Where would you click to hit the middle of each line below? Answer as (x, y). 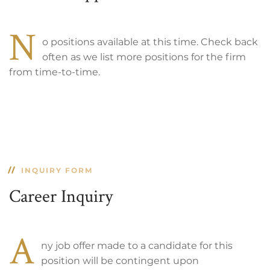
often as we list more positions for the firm (144, 57)
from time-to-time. (55, 72)
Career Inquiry (61, 195)
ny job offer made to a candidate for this (137, 245)
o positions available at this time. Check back (150, 42)
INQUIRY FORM (57, 170)
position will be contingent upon (120, 260)
